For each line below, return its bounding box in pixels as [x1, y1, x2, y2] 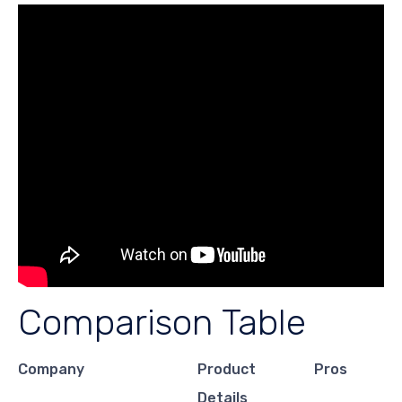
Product [197, 361, 257, 379]
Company [18, 361, 84, 379]
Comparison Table [18, 300, 306, 344]
